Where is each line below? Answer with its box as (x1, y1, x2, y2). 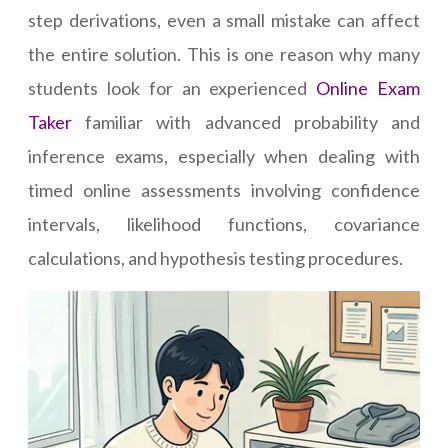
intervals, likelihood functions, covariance (28, 213, 420, 236)
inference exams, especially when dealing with (28, 145, 420, 168)
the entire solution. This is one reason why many (28, 43, 420, 66)
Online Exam (316, 77, 421, 100)
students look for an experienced (28, 77, 317, 100)
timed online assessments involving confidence (28, 179, 420, 202)
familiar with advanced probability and (72, 111, 420, 134)
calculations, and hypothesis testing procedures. (28, 247, 403, 270)
